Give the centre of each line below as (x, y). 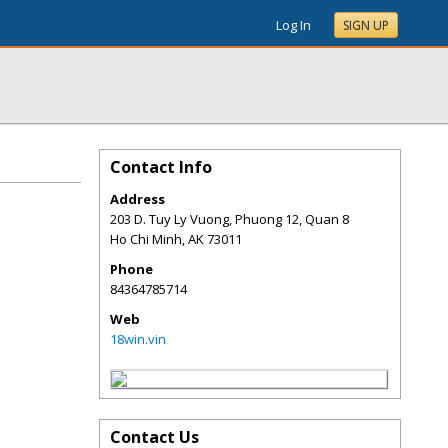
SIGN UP (366, 25)
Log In (293, 25)
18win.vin (138, 339)
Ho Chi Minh (146, 239)
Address (137, 199)
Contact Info (161, 167)
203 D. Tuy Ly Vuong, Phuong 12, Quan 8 (229, 219)
